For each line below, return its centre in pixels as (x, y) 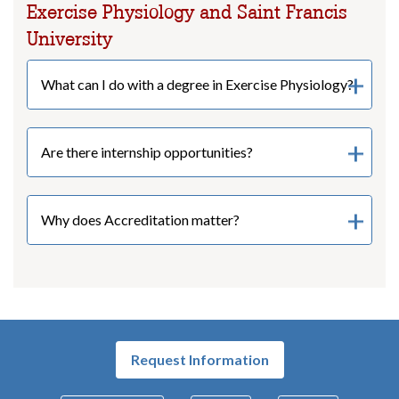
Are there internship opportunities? (147, 152)
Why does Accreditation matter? (140, 220)
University (69, 39)
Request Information (199, 359)
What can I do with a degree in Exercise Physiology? (197, 85)
